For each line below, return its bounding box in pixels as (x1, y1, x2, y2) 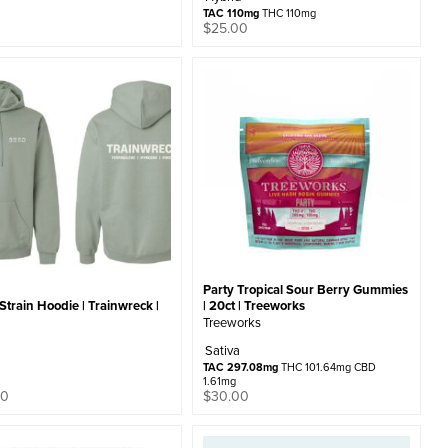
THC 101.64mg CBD (277, 359, 376, 376)
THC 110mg (258, 5, 316, 22)
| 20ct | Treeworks (202, 296, 305, 316)
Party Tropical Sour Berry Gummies (202, 280, 408, 300)
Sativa (204, 341, 240, 360)
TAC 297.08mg (202, 359, 278, 376)
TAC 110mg (202, 5, 259, 22)
